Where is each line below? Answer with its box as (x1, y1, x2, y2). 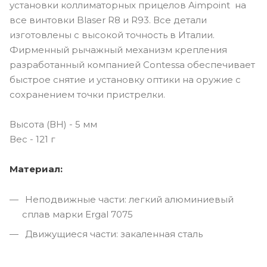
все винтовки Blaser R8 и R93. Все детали (10, 14, 207, 26)
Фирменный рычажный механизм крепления (10, 44, 227, 55)
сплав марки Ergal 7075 (22, 208, 133, 220)
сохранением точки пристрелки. (10, 88, 167, 100)
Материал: (10, 163, 63, 175)
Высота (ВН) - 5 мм (10, 118, 97, 130)
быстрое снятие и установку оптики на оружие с (10, 73, 241, 85)
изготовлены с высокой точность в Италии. (10, 29, 215, 41)
